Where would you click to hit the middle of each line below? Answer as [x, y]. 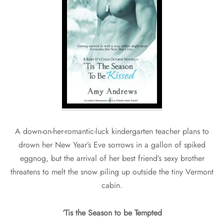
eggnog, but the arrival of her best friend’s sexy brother [112, 158]
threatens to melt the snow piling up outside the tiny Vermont [112, 171]
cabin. [112, 185]
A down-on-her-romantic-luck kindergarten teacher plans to [112, 131]
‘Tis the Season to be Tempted [112, 212]
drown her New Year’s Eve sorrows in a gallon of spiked [112, 144]
